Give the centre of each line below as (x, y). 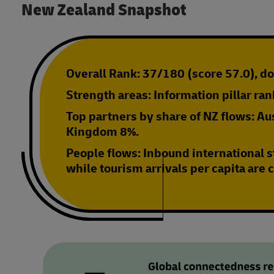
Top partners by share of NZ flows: (161, 117)
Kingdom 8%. (102, 132)
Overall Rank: (103, 74)
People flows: (103, 154)
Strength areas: (109, 95)
